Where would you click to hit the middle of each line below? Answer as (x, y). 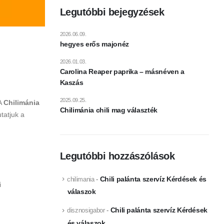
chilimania (81, 179)
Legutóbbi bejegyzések (112, 12)
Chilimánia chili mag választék (108, 110)
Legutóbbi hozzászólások (117, 156)
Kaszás (71, 82)
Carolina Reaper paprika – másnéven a (122, 71)
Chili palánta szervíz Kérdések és (153, 179)
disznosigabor (86, 210)
